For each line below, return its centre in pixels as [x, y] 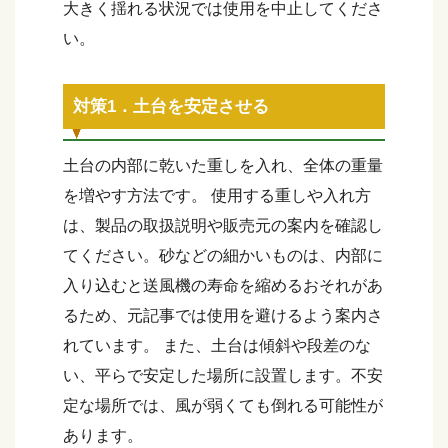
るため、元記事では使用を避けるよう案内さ [223, 315]
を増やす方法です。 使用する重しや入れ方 [217, 195]
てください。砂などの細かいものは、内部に [223, 255]
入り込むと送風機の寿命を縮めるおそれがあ [223, 285]
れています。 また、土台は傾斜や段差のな [217, 345]
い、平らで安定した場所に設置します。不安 [223, 375]
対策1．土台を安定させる [171, 106]
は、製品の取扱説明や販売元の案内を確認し [223, 225]
